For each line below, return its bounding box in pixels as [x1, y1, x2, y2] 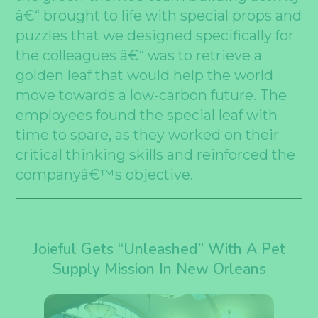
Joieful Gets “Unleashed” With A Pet [33, 239, 285, 260]
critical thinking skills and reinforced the [16, 146, 296, 163]
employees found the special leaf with [16, 106, 278, 124]
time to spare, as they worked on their [16, 126, 280, 143]
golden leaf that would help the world [16, 66, 274, 84]
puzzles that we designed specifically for [16, 26, 295, 44]
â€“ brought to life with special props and [16, 6, 302, 24]
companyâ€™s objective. [16, 165, 197, 183]
